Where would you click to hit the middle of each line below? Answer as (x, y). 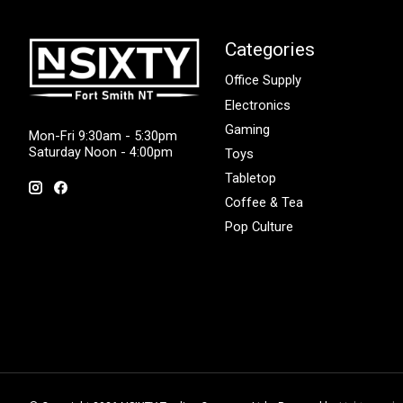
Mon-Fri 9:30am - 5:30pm (103, 136)
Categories (269, 49)
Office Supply (263, 81)
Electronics (257, 105)
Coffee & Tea (264, 203)
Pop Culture (259, 227)
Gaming (247, 129)
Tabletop (250, 178)
